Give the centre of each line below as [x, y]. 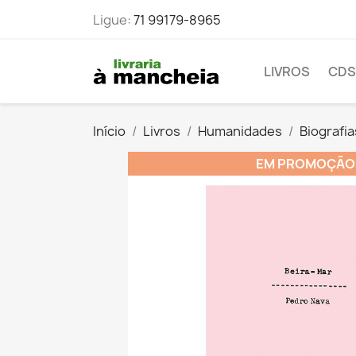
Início [109, 131]
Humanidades [240, 131]
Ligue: [113, 20]
